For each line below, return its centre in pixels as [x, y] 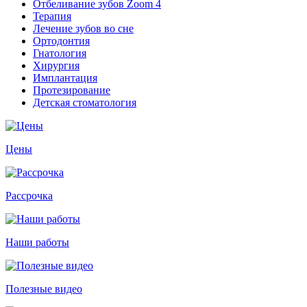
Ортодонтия [61, 41]
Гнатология [60, 53]
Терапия [52, 16]
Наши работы [37, 242]
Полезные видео [44, 289]
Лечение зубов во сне [83, 28]
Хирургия [56, 65]
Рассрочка [29, 196]
